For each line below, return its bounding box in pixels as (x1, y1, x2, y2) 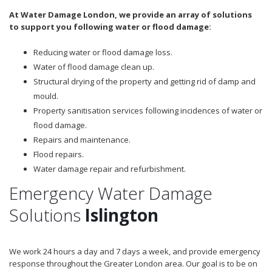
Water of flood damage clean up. (33, 61, 154, 72)
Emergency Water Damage (9, 181, 212, 205)
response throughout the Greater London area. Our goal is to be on (9, 257, 257, 269)
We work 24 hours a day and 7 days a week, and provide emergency (9, 245, 260, 257)
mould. (33, 90, 58, 101)
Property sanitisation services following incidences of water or (33, 104, 262, 116)
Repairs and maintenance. (33, 134, 131, 145)
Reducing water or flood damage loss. (33, 46, 172, 58)
